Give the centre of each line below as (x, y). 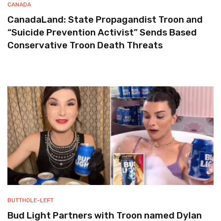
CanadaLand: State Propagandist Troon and (105, 20)
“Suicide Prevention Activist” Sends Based (102, 33)
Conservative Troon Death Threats (85, 45)
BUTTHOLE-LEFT (31, 200)
